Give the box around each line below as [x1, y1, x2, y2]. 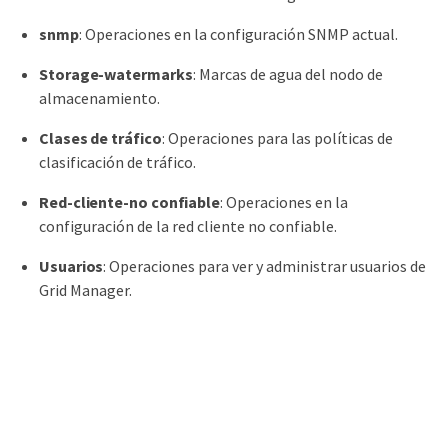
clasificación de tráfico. [39, 151, 196, 172]
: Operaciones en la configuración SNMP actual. [78, 23, 398, 44]
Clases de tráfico [39, 127, 162, 148]
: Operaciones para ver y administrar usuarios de [103, 255, 427, 276]
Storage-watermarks [39, 63, 193, 84]
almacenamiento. [39, 87, 160, 108]
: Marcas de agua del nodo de [192, 63, 383, 84]
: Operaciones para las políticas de [161, 127, 393, 148]
